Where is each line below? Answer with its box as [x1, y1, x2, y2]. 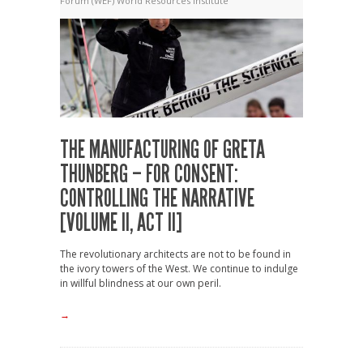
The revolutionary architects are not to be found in [60, 246, 291, 261]
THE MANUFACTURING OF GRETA [60, 135, 265, 164]
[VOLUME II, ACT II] [60, 207, 182, 237]
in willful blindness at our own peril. [60, 275, 221, 290]
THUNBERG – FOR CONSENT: [60, 159, 238, 189]
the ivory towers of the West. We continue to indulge [60, 261, 298, 275]
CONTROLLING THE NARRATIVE [60, 183, 254, 213]
